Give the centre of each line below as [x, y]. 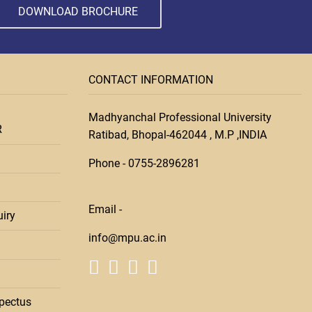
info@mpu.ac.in [127, 238]
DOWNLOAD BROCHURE [78, 12]
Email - [105, 210]
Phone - [107, 164]
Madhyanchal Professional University [180, 118]
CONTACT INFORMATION [151, 80]
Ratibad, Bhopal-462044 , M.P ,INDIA [178, 135]
